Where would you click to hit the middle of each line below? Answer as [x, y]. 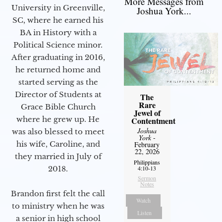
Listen [145, 213]
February [147, 145]
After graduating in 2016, [58, 57]
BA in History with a [58, 32]
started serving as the [58, 82]
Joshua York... [164, 11]
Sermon [147, 178]
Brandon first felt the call [58, 193]
